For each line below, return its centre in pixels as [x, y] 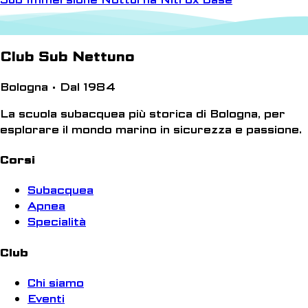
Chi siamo [56, 283]
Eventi [46, 298]
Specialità [57, 222]
